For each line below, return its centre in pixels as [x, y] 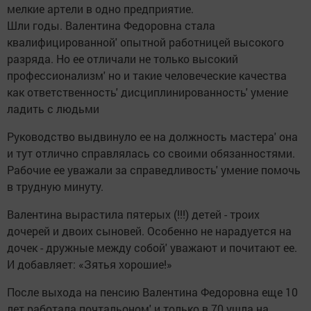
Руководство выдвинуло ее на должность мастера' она [152, 137]
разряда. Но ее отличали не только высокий [123, 59]
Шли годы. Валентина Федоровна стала [111, 26]
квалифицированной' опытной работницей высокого [145, 42]
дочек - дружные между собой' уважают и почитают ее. [152, 248]
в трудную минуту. [55, 187]
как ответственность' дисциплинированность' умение [148, 92]
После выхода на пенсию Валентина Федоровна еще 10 [152, 292]
